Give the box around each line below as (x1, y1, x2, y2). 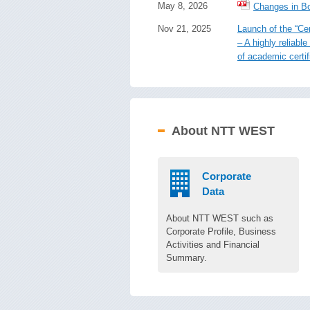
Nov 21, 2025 (158, 24, 211, 34)
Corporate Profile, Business (166, 226, 276, 237)
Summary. (166, 253, 207, 263)
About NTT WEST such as (166, 213, 273, 224)
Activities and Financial (166, 239, 259, 250)
